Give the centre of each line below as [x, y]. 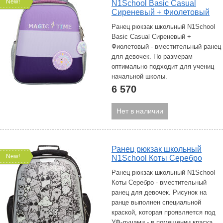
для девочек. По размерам [152, 56]
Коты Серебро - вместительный [159, 182]
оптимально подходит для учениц [163, 66]
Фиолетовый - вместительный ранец [166, 47]
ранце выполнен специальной [156, 202]
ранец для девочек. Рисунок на [159, 192]
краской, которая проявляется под [164, 212]
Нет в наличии [140, 111]
